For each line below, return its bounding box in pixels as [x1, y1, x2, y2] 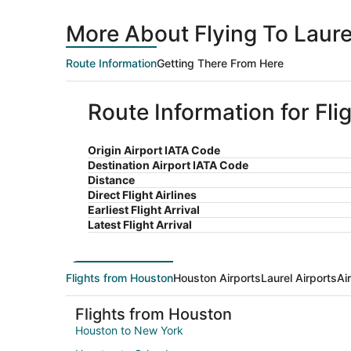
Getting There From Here [157, 56, 284, 71]
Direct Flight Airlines [88, 188, 197, 202]
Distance [88, 173, 135, 187]
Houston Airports [173, 271, 261, 285]
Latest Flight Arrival [88, 218, 192, 232]
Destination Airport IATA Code [88, 158, 248, 172]
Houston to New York [75, 324, 183, 338]
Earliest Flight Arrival [88, 203, 200, 217]
